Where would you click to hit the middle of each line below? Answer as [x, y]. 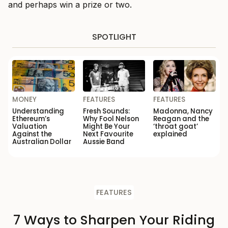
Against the [32, 134]
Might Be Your [106, 126]
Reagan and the [181, 119]
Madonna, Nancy [183, 111]
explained [170, 134]
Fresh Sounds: [106, 111]
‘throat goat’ [176, 126]
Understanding [38, 111]
